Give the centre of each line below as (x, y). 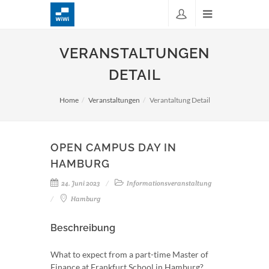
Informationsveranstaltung (168, 183)
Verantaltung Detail (180, 100)
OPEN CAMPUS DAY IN (113, 147)
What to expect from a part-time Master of (129, 254)
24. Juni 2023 (80, 183)
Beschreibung (83, 228)
